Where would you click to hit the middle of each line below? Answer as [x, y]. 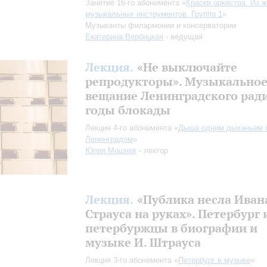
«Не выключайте [187, 67]
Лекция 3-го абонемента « [132, 260]
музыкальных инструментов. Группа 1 [154, 14]
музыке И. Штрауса [143, 242]
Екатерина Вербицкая [124, 37]
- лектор [152, 150]
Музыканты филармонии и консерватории [161, 25]
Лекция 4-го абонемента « [132, 128]
